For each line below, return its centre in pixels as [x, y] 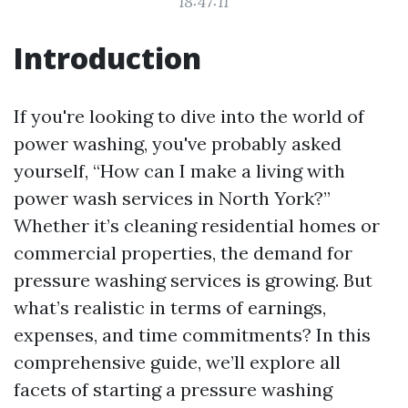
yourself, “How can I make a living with [179, 171]
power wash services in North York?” [172, 198]
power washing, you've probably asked [178, 143]
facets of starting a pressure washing [173, 389]
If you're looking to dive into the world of [189, 116]
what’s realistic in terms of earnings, [170, 307]
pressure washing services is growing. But [193, 280]
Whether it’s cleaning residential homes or [197, 225]
